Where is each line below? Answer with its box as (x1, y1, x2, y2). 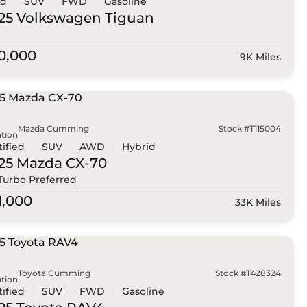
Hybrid (121, 140, 156, 153)
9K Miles (239, 51, 281, 64)
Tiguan (101, 10, 154, 27)
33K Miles (234, 195, 281, 208)
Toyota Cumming (17, 268, 90, 279)
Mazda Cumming (17, 123, 89, 134)
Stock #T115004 (218, 123, 281, 134)
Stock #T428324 (214, 268, 281, 279)
